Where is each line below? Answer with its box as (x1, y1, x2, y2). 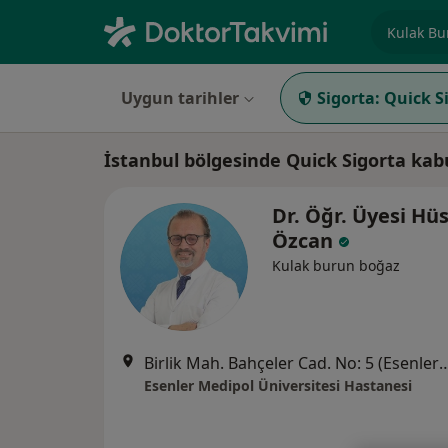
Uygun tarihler (121, 87, 239, 109)
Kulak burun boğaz (272, 256, 400, 275)
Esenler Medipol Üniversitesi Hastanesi (144, 376, 412, 395)
